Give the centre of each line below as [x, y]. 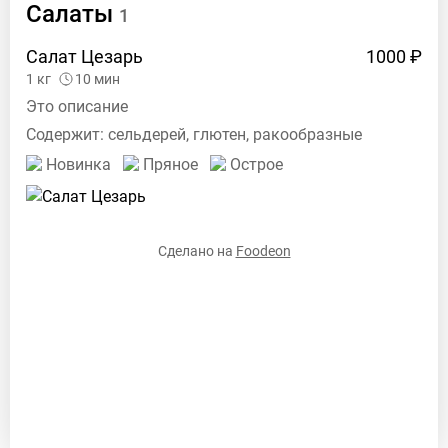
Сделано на [195, 251]
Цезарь [112, 56]
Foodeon [263, 251]
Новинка [78, 164]
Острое [256, 164]
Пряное [170, 164]
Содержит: [67, 134]
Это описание [77, 106]
